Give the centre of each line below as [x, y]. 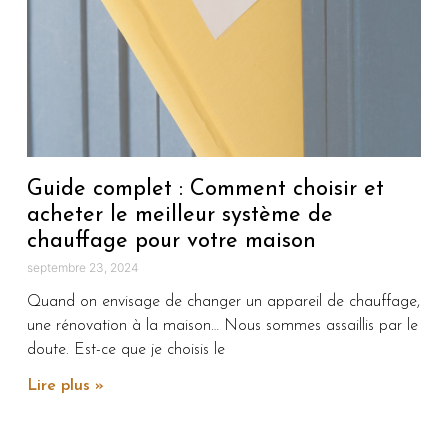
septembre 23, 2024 [82, 267]
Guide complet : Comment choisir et [205, 189]
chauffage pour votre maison [171, 241]
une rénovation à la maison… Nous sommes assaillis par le [222, 325]
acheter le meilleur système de [179, 215]
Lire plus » [65, 385]
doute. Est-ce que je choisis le [125, 349]
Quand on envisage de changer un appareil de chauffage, [223, 301]
